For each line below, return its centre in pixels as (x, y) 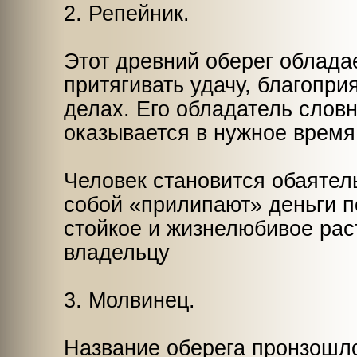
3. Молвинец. (129, 300)
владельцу (117, 253)
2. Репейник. (127, 14)
